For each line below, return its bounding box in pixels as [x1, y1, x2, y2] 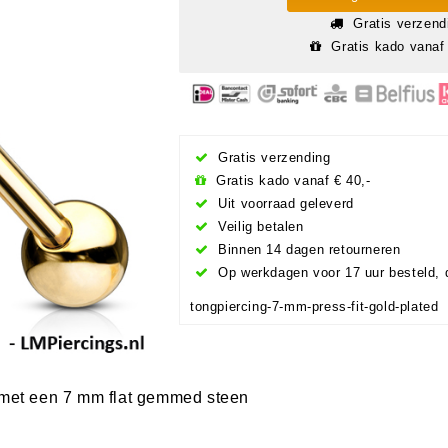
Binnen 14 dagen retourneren [213, 241, 401, 257]
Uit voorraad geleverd [213, 195, 354, 211]
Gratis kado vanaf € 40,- [211, 172, 371, 188]
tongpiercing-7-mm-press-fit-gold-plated [190, 298, 439, 314]
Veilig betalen [213, 218, 304, 234]
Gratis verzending [213, 149, 331, 165]
